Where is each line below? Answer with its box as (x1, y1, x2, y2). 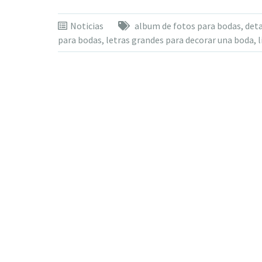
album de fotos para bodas (134, 19, 241, 32)
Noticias (70, 19, 104, 32)
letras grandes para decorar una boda (105, 33, 254, 46)
